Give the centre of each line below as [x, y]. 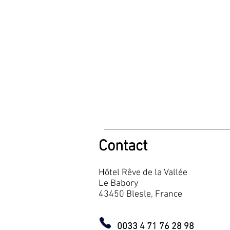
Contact [123, 147]
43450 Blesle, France [142, 194]
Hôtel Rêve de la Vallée [143, 173]
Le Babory [118, 184]
